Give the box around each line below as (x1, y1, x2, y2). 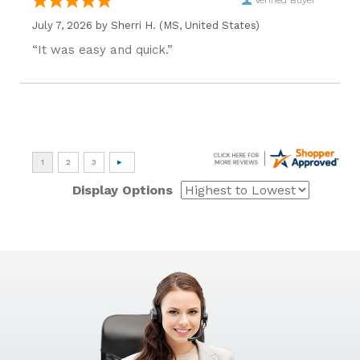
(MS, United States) (156, 19, 260, 31)
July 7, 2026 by (32, 19, 111, 31)
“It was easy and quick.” (32, 43, 173, 57)
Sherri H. (111, 19, 156, 31)
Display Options (72, 182, 173, 198)
